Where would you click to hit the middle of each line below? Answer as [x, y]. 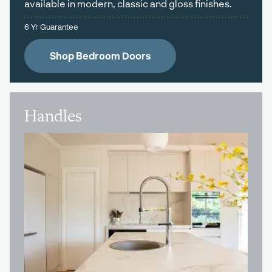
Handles [53, 117]
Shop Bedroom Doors [100, 56]
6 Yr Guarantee [51, 26]
